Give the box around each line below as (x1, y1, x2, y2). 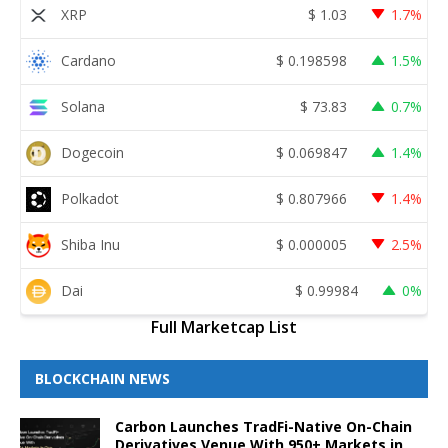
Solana (61, 97, 105, 117)
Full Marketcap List (151, 315, 297, 338)
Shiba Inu (61, 235, 120, 255)
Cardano (61, 51, 116, 71)
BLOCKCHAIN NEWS (35, 368, 170, 388)
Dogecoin (61, 143, 124, 163)
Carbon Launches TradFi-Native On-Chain (115, 416, 412, 436)
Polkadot (61, 189, 119, 209)
